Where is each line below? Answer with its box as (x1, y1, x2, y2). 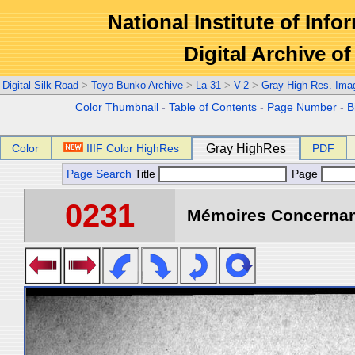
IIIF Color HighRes (86, 142, 180, 155)
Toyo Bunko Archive (91, 79, 183, 91)
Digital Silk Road (2, 79, 78, 91)
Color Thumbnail (75, 101, 159, 113)
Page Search (67, 168, 132, 180)
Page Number (267, 101, 338, 113)
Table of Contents (169, 101, 258, 113)
